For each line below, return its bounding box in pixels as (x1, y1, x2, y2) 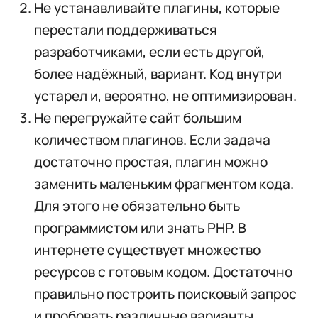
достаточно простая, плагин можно (33, 153, 268, 172)
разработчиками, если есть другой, (33, 43, 265, 62)
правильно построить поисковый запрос (33, 285, 297, 304)
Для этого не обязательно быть (33, 197, 240, 216)
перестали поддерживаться (33, 21, 217, 40)
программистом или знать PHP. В (33, 219, 246, 238)
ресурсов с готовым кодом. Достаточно (33, 263, 292, 282)
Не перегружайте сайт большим (33, 109, 241, 128)
